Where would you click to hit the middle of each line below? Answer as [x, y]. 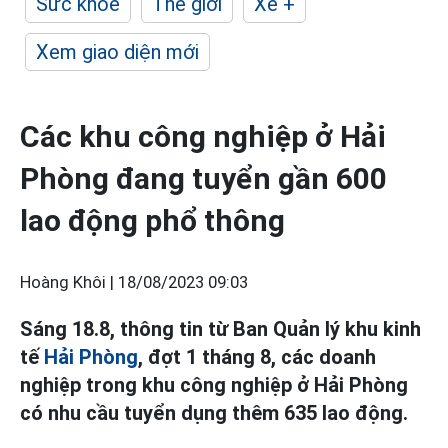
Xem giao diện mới [117, 52]
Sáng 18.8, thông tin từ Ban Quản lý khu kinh [220, 329]
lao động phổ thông [152, 220]
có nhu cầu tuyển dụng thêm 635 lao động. [214, 413]
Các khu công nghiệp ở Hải [203, 136]
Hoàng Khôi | [69, 282]
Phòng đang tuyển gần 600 [203, 178]
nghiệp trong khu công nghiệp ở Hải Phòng [214, 385]
